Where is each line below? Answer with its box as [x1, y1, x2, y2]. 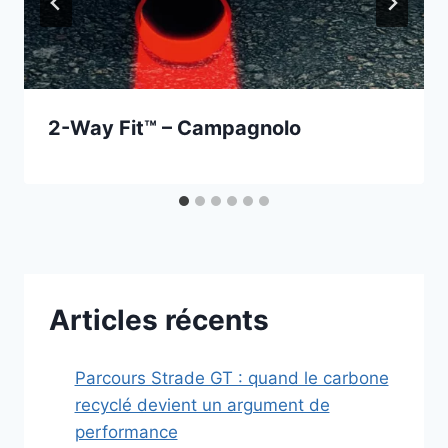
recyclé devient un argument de [74, 394, 330, 415]
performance [74, 421, 178, 442]
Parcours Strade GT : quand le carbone [74, 367, 389, 388]
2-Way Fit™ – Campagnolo [48, 116, 301, 141]
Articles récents [49, 302, 269, 337]
